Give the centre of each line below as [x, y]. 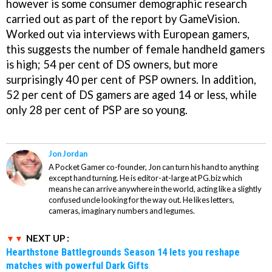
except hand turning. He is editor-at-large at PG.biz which [145, 178]
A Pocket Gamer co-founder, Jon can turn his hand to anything [154, 167]
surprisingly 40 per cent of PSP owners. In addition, [131, 80]
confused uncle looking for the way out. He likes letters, [141, 200]
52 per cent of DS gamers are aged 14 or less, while [131, 95]
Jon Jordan [68, 154]
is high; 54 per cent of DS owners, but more [112, 65]
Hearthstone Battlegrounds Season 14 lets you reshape [123, 252]
